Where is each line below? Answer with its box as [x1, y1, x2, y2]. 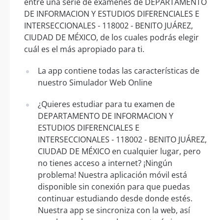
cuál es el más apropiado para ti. [24, 44, 144, 55]
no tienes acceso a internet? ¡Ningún [38, 158, 172, 169]
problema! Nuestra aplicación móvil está [38, 169, 187, 181]
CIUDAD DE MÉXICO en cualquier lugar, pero [38, 146, 201, 157]
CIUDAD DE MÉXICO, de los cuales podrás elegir [24, 32, 199, 43]
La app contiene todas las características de [38, 65, 199, 77]
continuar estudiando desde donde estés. [38, 193, 192, 204]
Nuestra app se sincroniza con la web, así [38, 205, 190, 216]
